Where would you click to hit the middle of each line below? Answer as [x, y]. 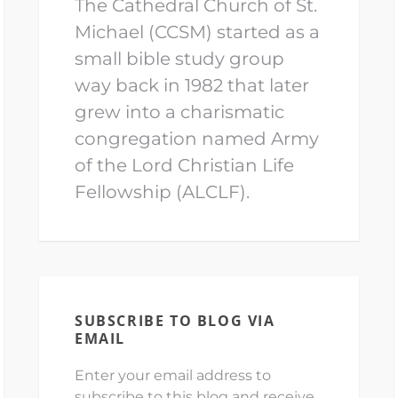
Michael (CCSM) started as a [197, 32]
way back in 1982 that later [192, 86]
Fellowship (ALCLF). [162, 192]
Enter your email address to [173, 376]
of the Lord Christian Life [184, 166]
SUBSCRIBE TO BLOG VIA [175, 321]
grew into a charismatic [179, 112]
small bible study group [179, 59]
